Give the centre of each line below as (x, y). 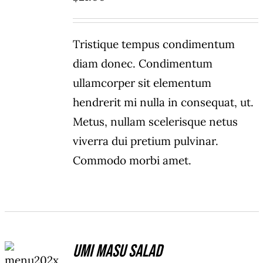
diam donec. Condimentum (143, 64)
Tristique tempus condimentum (154, 44)
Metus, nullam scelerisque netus (156, 122)
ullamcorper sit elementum (142, 83)
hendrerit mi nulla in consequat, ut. (163, 102)
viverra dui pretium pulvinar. (146, 141)
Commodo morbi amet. (132, 161)
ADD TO (33, 245)
